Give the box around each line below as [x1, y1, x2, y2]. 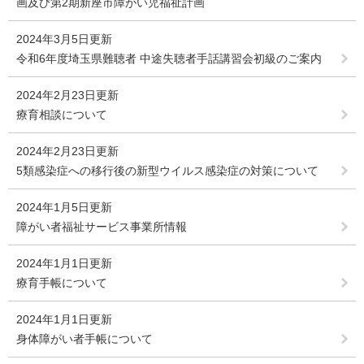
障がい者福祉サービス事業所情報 [16, 220, 187, 234]
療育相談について [16, 108, 107, 122]
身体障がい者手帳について [16, 332, 153, 346]
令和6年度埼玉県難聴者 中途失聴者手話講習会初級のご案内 [16, 52, 322, 66]
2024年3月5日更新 [16, 32, 112, 46]
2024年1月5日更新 [16, 201, 112, 214]
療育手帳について [16, 276, 107, 290]
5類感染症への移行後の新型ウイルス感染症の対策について [16, 164, 318, 178]
